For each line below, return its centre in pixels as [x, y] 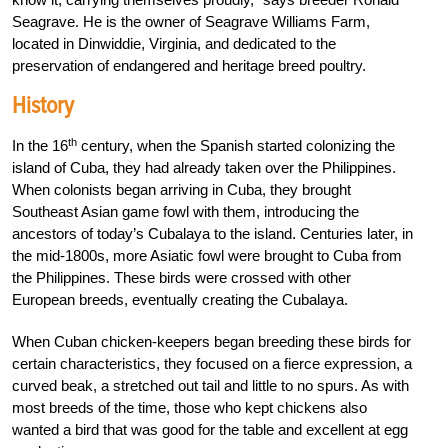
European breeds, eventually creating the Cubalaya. [180, 300]
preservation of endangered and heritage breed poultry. [189, 66]
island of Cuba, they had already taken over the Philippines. [204, 168]
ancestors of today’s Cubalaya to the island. [156, 234]
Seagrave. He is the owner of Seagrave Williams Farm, [191, 22]
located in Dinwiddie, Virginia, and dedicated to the [174, 44]
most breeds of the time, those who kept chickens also [189, 408]
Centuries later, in [356, 234]
